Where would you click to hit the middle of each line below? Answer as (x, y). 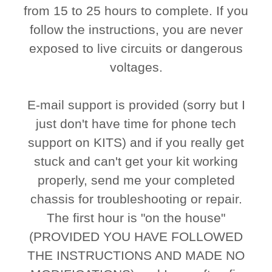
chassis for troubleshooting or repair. (136, 199)
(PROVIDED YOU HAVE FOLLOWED (136, 237)
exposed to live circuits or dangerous (136, 49)
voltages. (136, 67)
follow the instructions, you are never (136, 30)
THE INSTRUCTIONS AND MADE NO (136, 256)
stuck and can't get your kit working (136, 161)
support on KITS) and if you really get (136, 143)
